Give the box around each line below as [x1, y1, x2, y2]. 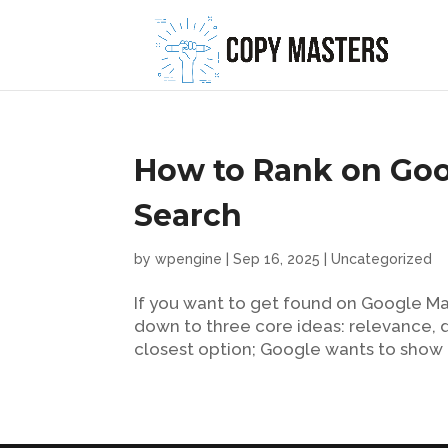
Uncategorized [331, 251, 433, 267]
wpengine [155, 251, 223, 267]
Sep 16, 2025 [233, 251, 321, 267]
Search [134, 197, 243, 234]
